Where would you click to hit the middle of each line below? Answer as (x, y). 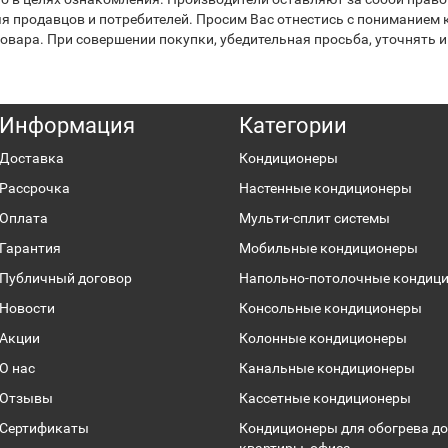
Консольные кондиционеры (330, 308)
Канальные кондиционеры (327, 368)
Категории (293, 125)
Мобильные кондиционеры (328, 248)
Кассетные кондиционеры (325, 398)
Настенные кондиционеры (325, 188)
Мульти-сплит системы (314, 218)
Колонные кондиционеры (323, 338)
